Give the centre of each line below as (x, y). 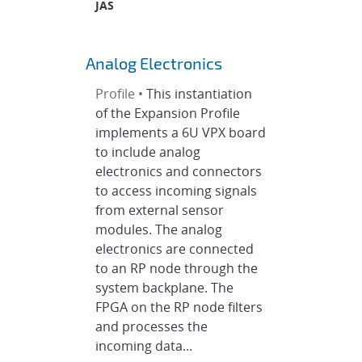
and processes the (151, 326)
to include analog (147, 152)
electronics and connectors (178, 171)
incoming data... (143, 346)
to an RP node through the (176, 268)
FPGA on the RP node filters (179, 307)
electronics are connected (174, 249)
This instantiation (199, 94)
